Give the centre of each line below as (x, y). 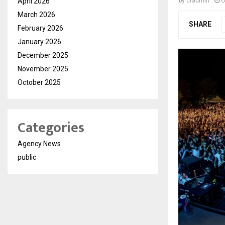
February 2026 (40, 28)
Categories (51, 128)
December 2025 (43, 55)
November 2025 (43, 69)
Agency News (39, 144)
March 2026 (36, 15)
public (27, 157)
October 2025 (39, 82)
